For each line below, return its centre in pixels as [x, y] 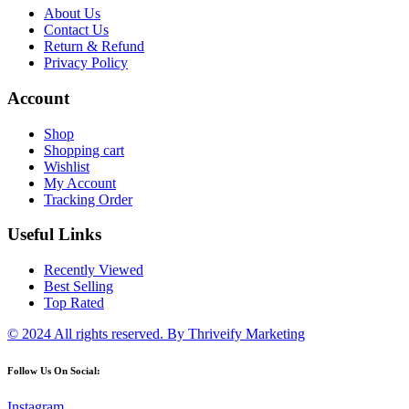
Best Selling [79, 287]
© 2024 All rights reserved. [85, 334]
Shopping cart [84, 150]
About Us [72, 14]
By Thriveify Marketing [234, 334]
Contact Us [76, 30]
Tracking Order [88, 199]
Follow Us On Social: [54, 371]
